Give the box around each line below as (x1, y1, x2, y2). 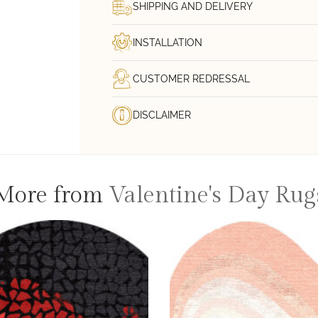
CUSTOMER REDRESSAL (133, 72, 250, 84)
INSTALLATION (133, 36, 202, 48)
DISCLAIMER (133, 109, 191, 121)
